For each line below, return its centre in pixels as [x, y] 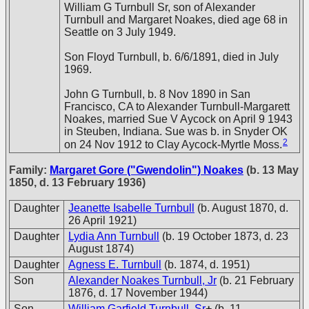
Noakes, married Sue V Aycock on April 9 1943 [178, 119]
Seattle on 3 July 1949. [120, 32]
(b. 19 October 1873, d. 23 [225, 236]
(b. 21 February [257, 280]
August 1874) [101, 249]
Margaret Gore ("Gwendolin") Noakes [147, 170]
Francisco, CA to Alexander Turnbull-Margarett [177, 107]
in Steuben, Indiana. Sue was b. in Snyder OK [176, 131]
